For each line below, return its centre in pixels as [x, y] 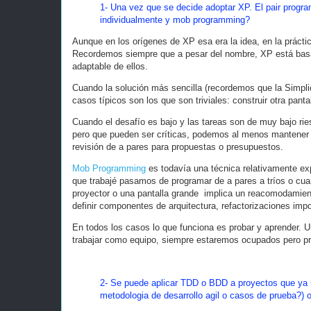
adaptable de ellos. [110, 67]
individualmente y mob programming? [178, 20]
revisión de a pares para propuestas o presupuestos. [178, 147]
